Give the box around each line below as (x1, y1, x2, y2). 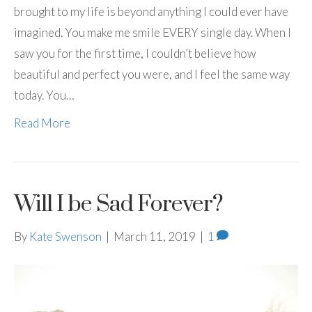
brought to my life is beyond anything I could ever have (14, 4, 288, 19)
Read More (14, 116, 70, 131)
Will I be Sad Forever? (14, 190, 223, 219)
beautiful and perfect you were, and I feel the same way (14, 67, 290, 82)
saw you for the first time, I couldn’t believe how (14, 46, 256, 61)
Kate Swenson (29, 229, 102, 244)
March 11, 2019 (114, 229, 196, 244)
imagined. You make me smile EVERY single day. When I (14, 25, 291, 40)
